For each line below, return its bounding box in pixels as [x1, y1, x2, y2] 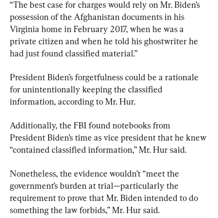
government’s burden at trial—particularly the [10, 180, 181, 191]
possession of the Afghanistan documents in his [10, 11, 186, 22]
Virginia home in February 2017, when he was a [10, 23, 186, 34]
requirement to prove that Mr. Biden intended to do [10, 192, 200, 203]
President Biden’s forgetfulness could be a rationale [10, 72, 200, 82]
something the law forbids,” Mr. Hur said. [10, 204, 160, 215]
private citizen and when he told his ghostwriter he [10, 36, 200, 46]
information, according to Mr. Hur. [10, 96, 135, 107]
